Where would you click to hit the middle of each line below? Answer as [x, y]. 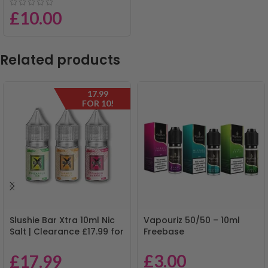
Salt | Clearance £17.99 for [67, 231]
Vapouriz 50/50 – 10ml [192, 220]
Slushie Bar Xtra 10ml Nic [62, 220]
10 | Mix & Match [43, 243]
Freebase [164, 231]
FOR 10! [98, 103]
